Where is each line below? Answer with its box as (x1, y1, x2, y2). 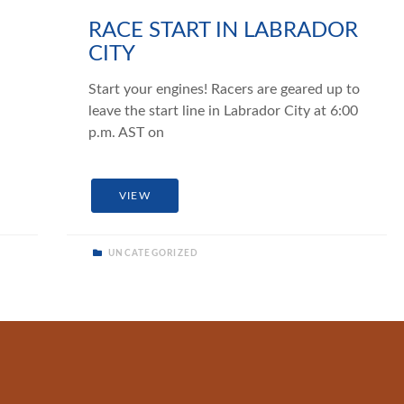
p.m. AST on (88, 125, 165, 141)
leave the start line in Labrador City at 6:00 (88, 104, 359, 119)
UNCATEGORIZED (105, 248, 199, 258)
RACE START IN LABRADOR (88, 20, 359, 42)
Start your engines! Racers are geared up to (88, 82, 361, 97)
